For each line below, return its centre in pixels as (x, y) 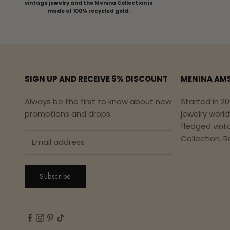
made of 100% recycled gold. (89, 11)
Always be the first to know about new (98, 101)
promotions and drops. (68, 113)
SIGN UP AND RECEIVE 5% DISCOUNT (96, 79)
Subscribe (55, 176)
